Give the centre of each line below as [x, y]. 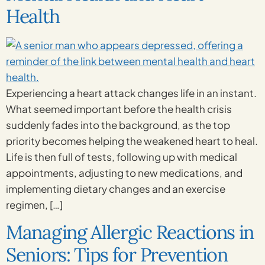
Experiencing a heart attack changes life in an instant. [131, 93]
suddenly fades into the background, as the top [118, 125]
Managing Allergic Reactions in [130, 232]
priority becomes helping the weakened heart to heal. [132, 140]
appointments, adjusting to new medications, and [124, 172]
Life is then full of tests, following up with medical [122, 156]
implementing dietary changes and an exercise [116, 188]
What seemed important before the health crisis [119, 109]
